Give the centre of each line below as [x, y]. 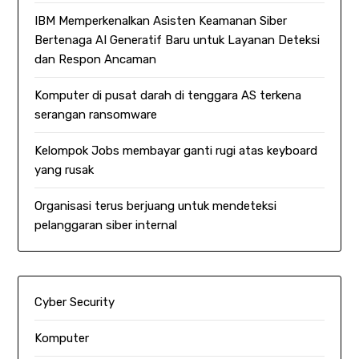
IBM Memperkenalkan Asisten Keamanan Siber [161, 20]
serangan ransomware [96, 114]
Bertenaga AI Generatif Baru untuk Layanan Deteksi [177, 40]
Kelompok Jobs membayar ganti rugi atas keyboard [176, 150]
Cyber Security [75, 302]
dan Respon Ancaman [96, 59]
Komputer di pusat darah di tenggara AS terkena [168, 95]
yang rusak [65, 169]
